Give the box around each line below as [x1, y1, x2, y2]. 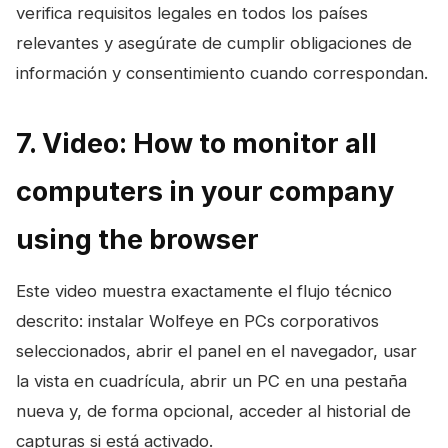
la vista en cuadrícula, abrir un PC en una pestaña [16, 370, 407, 391]
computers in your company [16, 174, 394, 208]
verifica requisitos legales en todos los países [16, 2, 368, 23]
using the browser [16, 222, 259, 256]
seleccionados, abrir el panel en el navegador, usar [16, 340, 417, 361]
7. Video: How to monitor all [16, 126, 377, 160]
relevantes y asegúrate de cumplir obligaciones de [16, 32, 412, 53]
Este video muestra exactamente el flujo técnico [16, 280, 392, 301]
